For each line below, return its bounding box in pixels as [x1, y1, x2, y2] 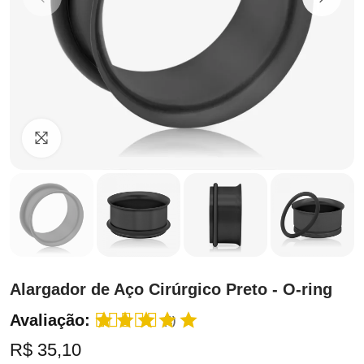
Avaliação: [10, 311, 90, 329]
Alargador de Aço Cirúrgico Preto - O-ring [10, 280, 332, 298]
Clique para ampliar [61, 129, 213, 147]
